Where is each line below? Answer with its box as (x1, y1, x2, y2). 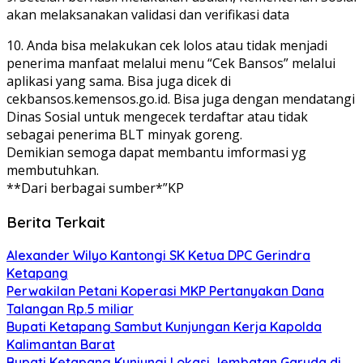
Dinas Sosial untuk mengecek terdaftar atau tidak (6, 107, 308, 126)
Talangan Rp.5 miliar (6, 301, 134, 318)
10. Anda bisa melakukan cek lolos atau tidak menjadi (6, 36, 327, 54)
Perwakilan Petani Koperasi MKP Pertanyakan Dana (6, 283, 324, 300)
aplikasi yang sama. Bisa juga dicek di (6, 71, 231, 90)
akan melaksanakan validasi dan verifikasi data (6, 5, 289, 23)
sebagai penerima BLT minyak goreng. (6, 125, 242, 143)
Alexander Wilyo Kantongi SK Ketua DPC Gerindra (6, 247, 310, 264)
